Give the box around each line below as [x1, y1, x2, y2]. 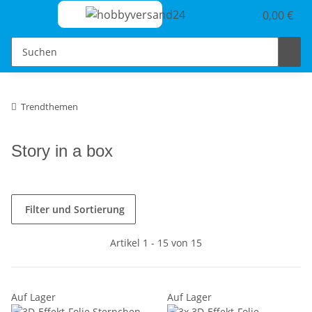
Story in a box [11, 141, 113, 160]
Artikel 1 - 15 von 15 [110, 235, 202, 249]
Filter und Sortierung [25, 202, 125, 216]
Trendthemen [21, 100, 78, 113]
